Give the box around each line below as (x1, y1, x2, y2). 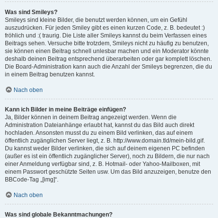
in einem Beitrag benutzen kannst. (5, 71, 95, 78)
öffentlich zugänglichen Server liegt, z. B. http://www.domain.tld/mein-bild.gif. (5, 137, 205, 144)
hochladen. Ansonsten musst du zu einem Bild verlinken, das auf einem (5, 129, 193, 136)
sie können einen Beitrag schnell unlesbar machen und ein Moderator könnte (5, 48, 209, 54)
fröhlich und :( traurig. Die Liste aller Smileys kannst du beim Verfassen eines (5, 32, 207, 39)
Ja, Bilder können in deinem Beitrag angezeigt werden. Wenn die (5, 114, 177, 121)
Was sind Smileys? (5, 9, 57, 16)
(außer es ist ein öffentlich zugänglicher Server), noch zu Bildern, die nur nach (5, 153, 210, 160)
